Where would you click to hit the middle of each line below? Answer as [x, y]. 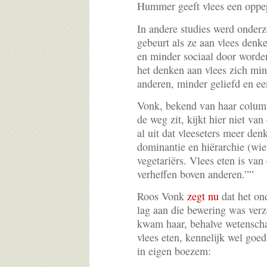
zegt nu [203, 196]
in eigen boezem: [174, 251]
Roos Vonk [162, 196]
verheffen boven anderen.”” [195, 174]
